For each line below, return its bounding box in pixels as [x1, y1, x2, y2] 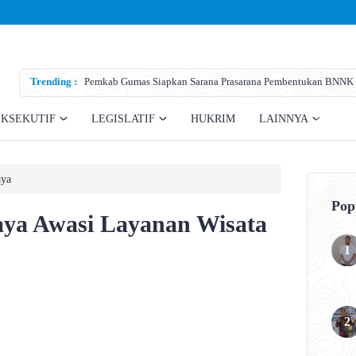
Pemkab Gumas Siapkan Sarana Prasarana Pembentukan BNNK [84, 75, 354, 88]
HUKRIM [191, 113, 235, 126]
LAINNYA [259, 113, 308, 126]
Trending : [30, 75, 77, 88]
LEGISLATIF [91, 113, 155, 126]
